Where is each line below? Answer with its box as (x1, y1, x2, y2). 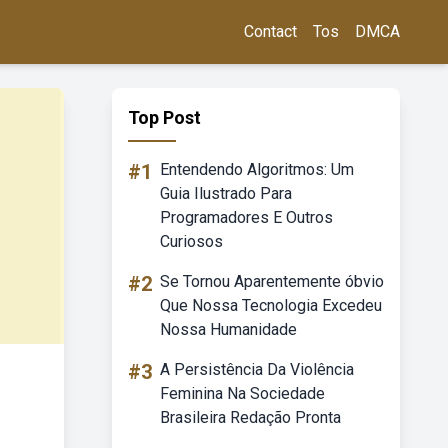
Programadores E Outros (160, 208, 333, 227)
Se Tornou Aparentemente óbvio (160, 272, 384, 291)
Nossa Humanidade (160, 320, 297, 339)
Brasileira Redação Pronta (160, 408, 341, 427)
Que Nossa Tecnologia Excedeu (160, 296, 382, 315)
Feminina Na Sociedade (160, 384, 325, 403)
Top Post (128, 107, 201, 128)
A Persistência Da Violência (160, 360, 354, 379)
